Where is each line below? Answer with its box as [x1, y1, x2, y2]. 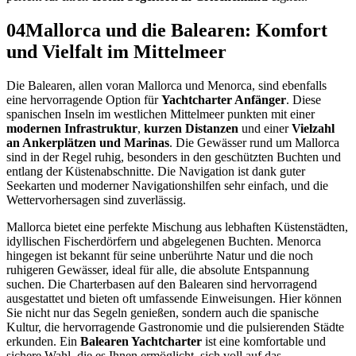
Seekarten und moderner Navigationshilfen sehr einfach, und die [6, 179, 328, 193]
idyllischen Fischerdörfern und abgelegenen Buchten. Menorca [6, 234, 321, 249]
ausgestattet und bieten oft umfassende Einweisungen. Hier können [6, 292, 342, 306]
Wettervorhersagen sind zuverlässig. [6, 193, 186, 207]
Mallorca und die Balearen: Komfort [25, 20, 327, 41]
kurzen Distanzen [144, 122, 238, 136]
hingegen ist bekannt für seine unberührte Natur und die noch [6, 249, 313, 263]
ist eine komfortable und [202, 335, 326, 349]
